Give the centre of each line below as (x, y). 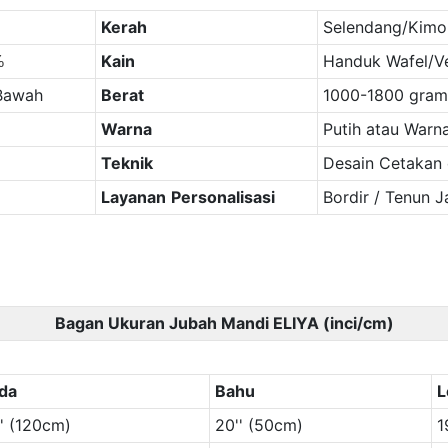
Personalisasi (222, 196)
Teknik (126, 162)
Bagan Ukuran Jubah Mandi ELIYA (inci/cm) (224, 322)
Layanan (133, 196)
